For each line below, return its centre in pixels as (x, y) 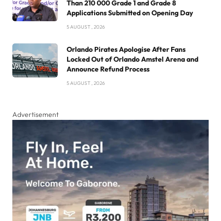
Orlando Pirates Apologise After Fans (126, 50)
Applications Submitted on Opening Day (130, 13)
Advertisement (36, 115)
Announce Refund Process (108, 69)
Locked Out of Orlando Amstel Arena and (132, 59)
